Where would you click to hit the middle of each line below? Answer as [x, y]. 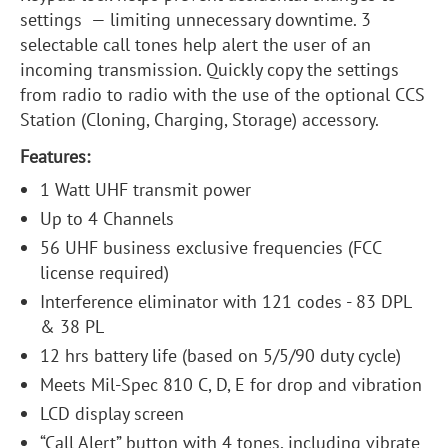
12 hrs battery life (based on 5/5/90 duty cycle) [220, 356]
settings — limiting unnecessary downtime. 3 [195, 20]
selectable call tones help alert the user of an [195, 45]
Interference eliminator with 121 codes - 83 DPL [225, 302]
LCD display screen [112, 414]
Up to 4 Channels [107, 219]
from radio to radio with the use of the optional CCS [222, 95]
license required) [104, 273]
